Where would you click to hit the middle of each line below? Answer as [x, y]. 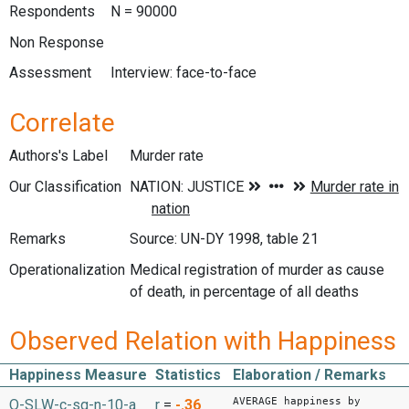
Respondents [52, 12]
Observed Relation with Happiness [203, 341]
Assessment [50, 73]
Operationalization [67, 269]
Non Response [57, 42]
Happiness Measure [78, 375]
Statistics [188, 375]
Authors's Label [58, 155]
